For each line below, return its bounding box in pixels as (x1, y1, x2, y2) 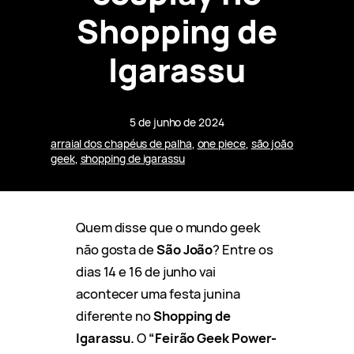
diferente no (76, 306, 153, 325)
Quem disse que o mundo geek (76, 217, 261, 236)
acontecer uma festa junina (76, 284, 240, 303)
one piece (197, 135, 246, 151)
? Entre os (213, 239, 273, 258)
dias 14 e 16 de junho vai (76, 262, 216, 281)
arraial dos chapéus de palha (51, 135, 192, 151)
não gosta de (76, 239, 156, 258)
